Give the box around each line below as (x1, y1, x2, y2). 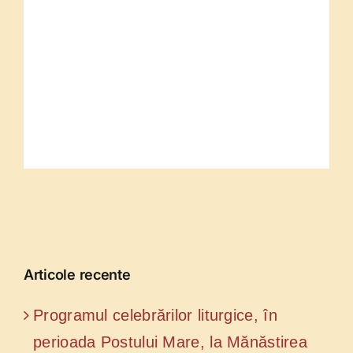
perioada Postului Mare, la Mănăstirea (33, 333, 308, 351)
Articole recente (24, 266, 131, 283)
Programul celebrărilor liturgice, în (33, 306, 277, 324)
